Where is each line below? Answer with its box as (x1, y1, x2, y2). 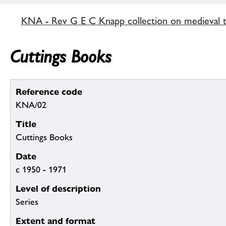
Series (16, 197, 38, 207)
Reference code (16, 86, 82, 97)
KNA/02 (16, 100, 46, 110)
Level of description (16, 183, 101, 194)
